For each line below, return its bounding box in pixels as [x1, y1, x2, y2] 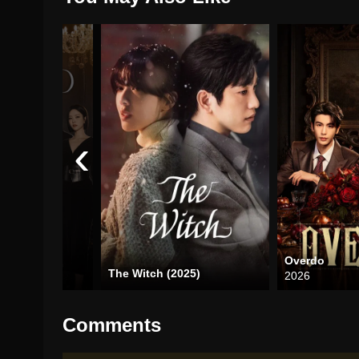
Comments [63, 314, 162, 337]
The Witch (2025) [108, 267, 201, 280]
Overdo [284, 254, 325, 268]
